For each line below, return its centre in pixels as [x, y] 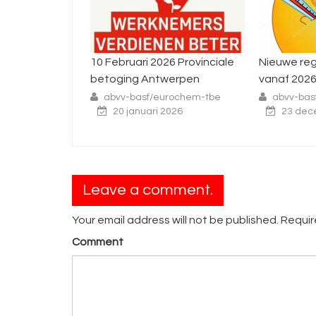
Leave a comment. [148, 190]
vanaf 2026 [276, 79]
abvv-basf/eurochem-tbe [151, 98]
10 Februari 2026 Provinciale [151, 62]
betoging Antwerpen [133, 79]
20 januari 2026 [136, 112]
